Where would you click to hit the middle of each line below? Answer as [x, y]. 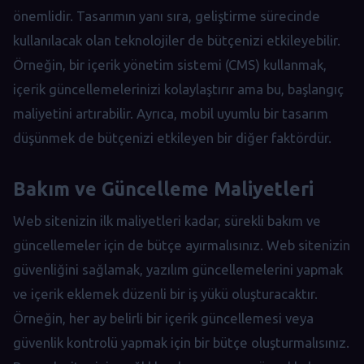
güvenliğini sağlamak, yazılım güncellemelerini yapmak [178, 270]
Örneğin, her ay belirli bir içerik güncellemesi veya [163, 318]
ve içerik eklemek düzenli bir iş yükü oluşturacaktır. [165, 294]
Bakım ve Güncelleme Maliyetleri [163, 188]
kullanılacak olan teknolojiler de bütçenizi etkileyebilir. [177, 40]
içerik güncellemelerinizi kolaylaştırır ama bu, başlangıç [178, 89]
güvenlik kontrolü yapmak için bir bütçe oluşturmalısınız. [181, 343]
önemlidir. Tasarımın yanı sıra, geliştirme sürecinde [167, 15]
